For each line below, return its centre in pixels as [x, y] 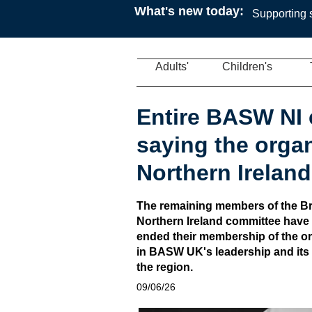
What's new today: [189, 11]
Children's [247, 67]
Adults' [172, 67]
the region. [165, 267]
